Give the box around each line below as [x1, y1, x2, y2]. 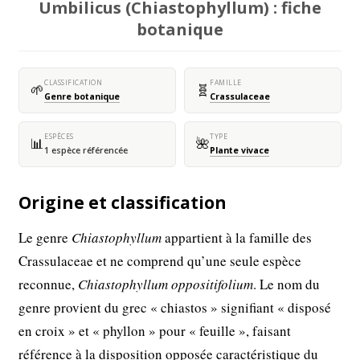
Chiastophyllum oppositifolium [78, 274, 254, 293]
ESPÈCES [44, 131, 74, 141]
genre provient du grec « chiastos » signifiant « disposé [18, 297, 332, 317]
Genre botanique [44, 90, 121, 102]
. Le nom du [253, 274, 321, 293]
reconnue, [18, 274, 79, 293]
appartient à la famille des [162, 227, 313, 247]
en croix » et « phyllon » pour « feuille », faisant [18, 321, 292, 340]
